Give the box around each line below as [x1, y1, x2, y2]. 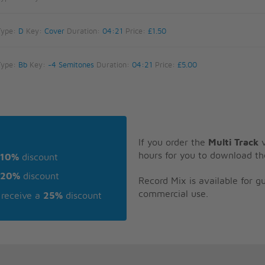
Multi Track [208, 137, 258, 147]
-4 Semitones [47, 61, 94, 69]
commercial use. [138, 189, 208, 199]
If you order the [138, 137, 208, 147]
